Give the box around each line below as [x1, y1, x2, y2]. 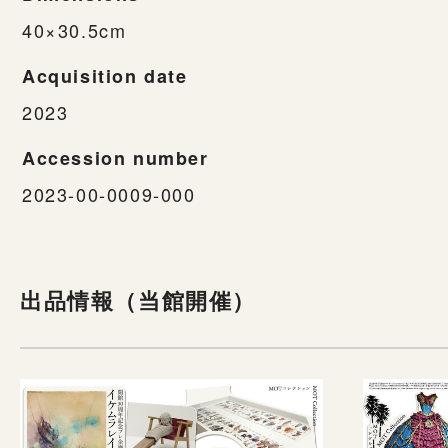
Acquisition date [22, 62, 188, 89]
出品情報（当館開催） [20, 283, 256, 316]
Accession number [22, 144, 209, 171]
